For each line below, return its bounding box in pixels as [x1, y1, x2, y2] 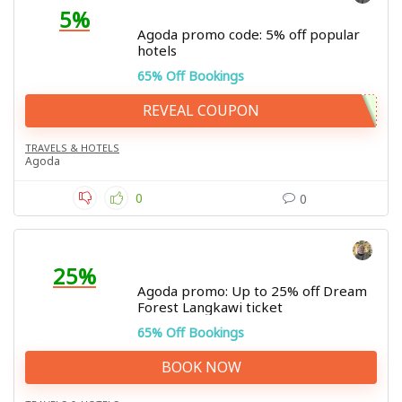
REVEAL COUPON [143, 100, 259, 120]
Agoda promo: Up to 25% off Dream [137, 282, 367, 300]
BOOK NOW [161, 357, 241, 377]
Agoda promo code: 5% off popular [137, 25, 360, 43]
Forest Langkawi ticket [137, 298, 283, 316]
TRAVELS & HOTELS [25, 141, 119, 154]
